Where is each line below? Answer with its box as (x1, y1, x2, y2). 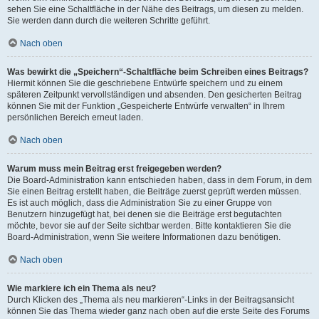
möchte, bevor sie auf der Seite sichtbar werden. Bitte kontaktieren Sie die (7, 221, 291, 231)
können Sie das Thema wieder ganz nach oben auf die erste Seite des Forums (7, 306, 310, 316)
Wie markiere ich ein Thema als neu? (7, 283, 156, 293)
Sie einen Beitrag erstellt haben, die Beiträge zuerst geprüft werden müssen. (7, 187, 301, 197)
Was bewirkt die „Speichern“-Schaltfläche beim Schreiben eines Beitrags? (7, 67, 308, 77)
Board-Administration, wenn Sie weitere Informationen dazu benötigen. (7, 232, 281, 242)
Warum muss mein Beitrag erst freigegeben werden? (7, 164, 221, 174)
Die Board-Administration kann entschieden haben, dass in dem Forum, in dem (7, 175, 312, 185)
